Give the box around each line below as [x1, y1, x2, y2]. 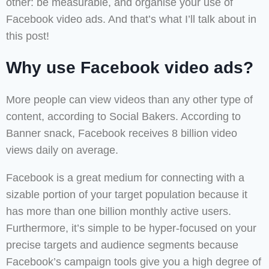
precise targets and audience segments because [6, 239, 238, 252]
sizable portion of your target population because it [6, 189, 247, 201]
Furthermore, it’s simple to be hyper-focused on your [6, 222, 256, 235]
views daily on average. [6, 144, 118, 157]
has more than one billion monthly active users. [6, 205, 231, 218]
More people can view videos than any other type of [6, 94, 253, 106]
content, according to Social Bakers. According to [6, 110, 241, 123]
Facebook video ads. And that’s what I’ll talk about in [6, 13, 256, 26]
